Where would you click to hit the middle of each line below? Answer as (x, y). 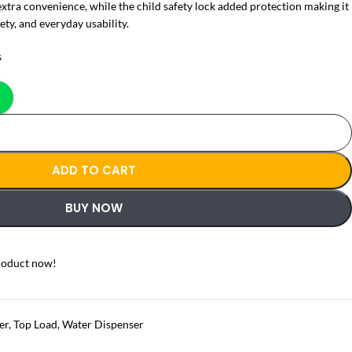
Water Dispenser (103, 324)
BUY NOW (94, 208)
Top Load (35, 324)
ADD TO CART (94, 170)
